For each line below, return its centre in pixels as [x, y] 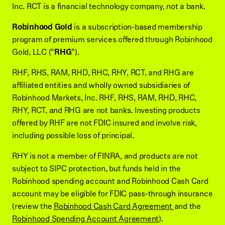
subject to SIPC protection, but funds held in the [96, 169]
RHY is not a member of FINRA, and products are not [105, 156]
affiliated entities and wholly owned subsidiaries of [101, 85]
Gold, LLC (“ [33, 52]
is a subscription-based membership [137, 27]
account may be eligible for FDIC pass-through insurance [113, 194]
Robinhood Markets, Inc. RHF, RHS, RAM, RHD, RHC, [104, 98]
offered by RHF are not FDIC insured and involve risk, [104, 123]
